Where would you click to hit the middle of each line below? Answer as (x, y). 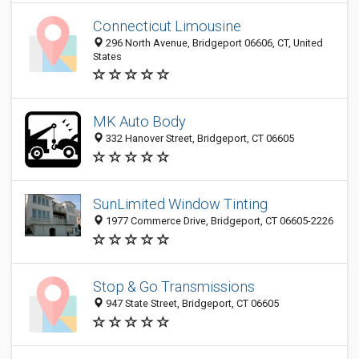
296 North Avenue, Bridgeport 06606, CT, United (213, 43)
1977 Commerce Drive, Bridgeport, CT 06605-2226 (218, 221)
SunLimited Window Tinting (180, 204)
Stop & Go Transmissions (174, 287)
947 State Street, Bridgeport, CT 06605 (191, 304)
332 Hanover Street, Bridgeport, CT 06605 (199, 139)
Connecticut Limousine (167, 26)
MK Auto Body (139, 122)
